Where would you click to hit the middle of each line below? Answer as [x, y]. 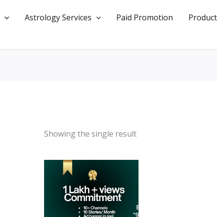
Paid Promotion [145, 17]
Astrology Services [58, 17]
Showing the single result [90, 134]
